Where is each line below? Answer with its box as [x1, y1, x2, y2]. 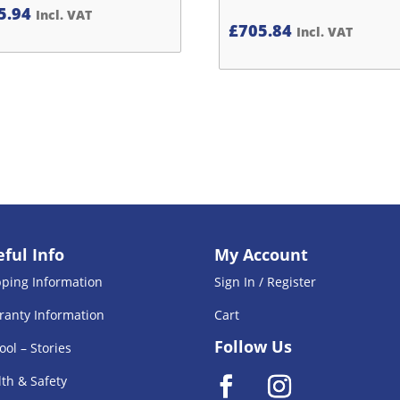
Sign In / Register [213, 272, 316, 290]
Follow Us [213, 336, 292, 358]
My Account [213, 243, 308, 265]
